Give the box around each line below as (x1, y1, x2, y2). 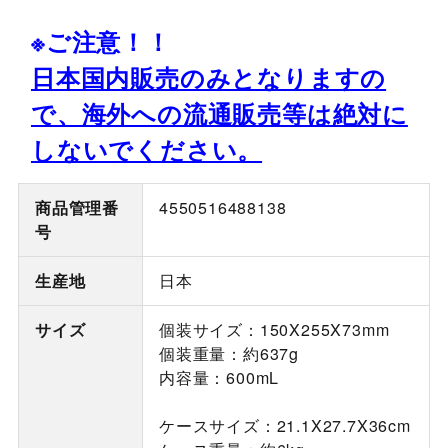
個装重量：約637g (158, 342, 299, 366)
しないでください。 (30, 132, 263, 167)
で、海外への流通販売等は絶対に (30, 96, 408, 131)
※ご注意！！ (30, 24, 171, 59)
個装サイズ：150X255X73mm (158, 318, 390, 342)
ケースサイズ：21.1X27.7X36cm (158, 414, 411, 438)
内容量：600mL (158, 366, 280, 390)
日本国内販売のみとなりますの (30, 60, 387, 95)
